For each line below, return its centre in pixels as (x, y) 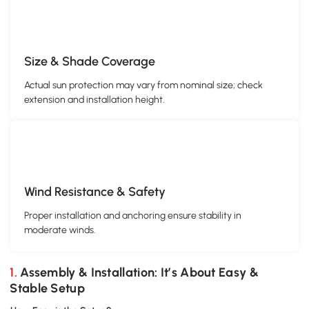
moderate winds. (60, 230)
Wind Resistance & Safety (95, 192)
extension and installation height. (94, 100)
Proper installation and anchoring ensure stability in (133, 216)
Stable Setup (47, 289)
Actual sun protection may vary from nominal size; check (143, 86)
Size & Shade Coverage (90, 62)
